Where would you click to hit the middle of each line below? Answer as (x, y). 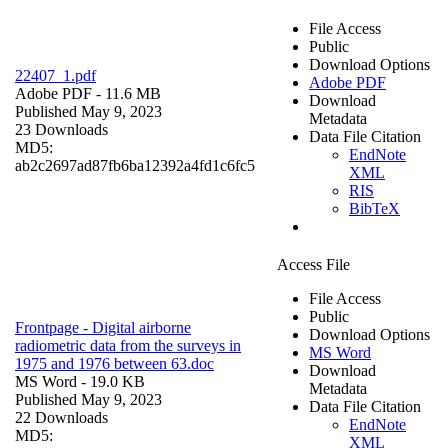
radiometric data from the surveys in (128, 345)
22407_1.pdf (55, 75)
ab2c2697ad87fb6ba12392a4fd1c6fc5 (135, 165)
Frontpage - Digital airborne (103, 327)
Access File (313, 264)
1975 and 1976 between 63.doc (114, 363)
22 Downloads (61, 417)
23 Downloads (61, 129)
